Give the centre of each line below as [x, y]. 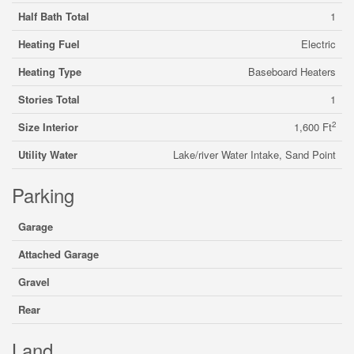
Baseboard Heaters [292, 72]
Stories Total [49, 99]
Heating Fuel [49, 44]
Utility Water [48, 154]
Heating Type [50, 72]
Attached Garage [58, 254]
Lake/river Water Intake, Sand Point [254, 154]
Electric [318, 44]
